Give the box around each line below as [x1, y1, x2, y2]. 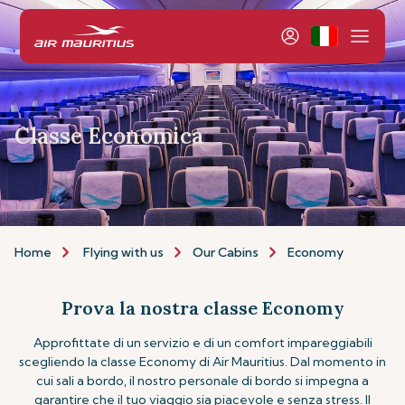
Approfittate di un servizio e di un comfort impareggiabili [33, 334, 372, 351]
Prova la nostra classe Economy [61, 297, 344, 319]
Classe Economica [14, 121, 203, 150]
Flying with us [83, 243, 164, 260]
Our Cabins [193, 243, 259, 260]
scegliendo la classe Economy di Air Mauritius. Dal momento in [19, 353, 386, 370]
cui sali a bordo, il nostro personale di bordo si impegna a [36, 372, 369, 389]
